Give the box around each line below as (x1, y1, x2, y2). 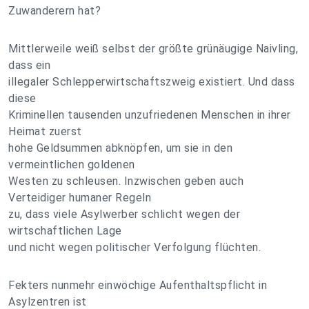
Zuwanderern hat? (8, 4, 101, 17)
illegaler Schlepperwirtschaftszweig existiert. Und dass (8, 75, 295, 88)
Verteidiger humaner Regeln (8, 191, 151, 204)
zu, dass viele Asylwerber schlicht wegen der (8, 208, 240, 221)
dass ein (8, 59, 50, 72)
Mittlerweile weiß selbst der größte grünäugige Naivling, (8, 42, 298, 55)
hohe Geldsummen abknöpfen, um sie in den (8, 141, 232, 154)
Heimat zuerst (8, 125, 82, 138)
